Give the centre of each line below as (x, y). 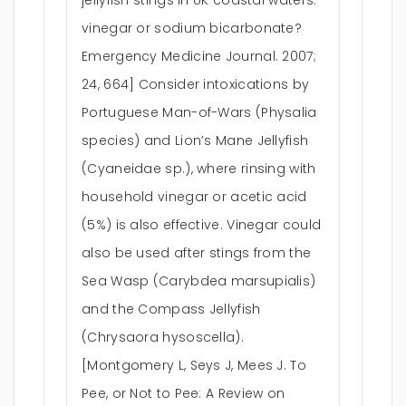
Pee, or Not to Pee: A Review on (184, 393)
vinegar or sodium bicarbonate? (192, 28)
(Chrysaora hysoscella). (163, 337)
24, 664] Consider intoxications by (196, 84)
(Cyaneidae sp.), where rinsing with (199, 169)
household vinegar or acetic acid (194, 197)
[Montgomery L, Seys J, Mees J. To (194, 365)
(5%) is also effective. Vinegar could (202, 225)
